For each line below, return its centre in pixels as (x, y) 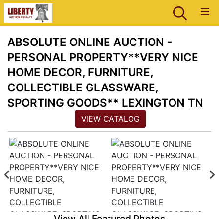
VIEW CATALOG (110, 119)
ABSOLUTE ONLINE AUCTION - (90, 42)
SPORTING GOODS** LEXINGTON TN (105, 102)
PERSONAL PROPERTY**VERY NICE (103, 57)
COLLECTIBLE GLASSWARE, (83, 87)
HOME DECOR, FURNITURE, (80, 72)
